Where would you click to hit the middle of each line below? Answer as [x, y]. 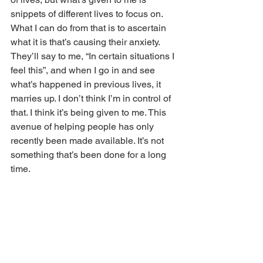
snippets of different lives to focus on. [88, 14]
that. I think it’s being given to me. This [90, 112]
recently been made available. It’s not [88, 140]
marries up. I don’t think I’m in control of [92, 98]
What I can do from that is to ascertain [90, 28]
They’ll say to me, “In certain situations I [94, 56]
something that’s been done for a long [90, 154]
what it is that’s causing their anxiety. [86, 42]
